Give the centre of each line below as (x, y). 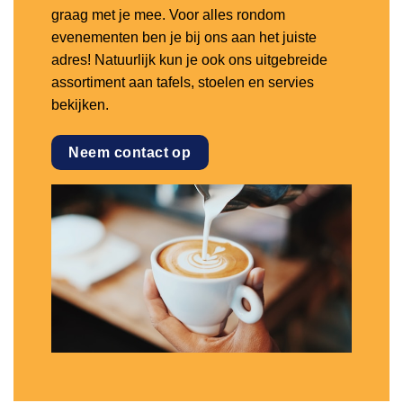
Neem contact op (130, 153)
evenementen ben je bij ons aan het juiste (184, 38)
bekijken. (80, 105)
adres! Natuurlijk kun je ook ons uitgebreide (189, 60)
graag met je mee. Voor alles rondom (168, 15)
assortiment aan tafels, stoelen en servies (182, 83)
